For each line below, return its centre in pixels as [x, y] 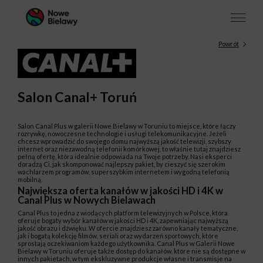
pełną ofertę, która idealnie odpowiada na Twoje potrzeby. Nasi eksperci [125, 156]
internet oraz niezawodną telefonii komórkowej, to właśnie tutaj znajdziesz [129, 149]
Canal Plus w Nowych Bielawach [87, 200]
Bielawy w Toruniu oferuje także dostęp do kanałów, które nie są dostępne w [131, 251]
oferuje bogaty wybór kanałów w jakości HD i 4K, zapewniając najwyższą [123, 220]
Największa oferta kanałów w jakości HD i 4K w [120, 191]
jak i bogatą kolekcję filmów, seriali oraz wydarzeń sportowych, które [118, 235]
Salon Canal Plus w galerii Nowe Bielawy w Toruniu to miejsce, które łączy [127, 126]
